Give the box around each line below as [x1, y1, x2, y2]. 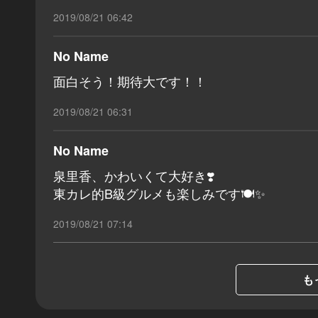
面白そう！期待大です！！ [53, 72, 207, 91]
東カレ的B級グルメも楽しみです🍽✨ [53, 184, 265, 203]
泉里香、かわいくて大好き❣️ [53, 166, 214, 185]
